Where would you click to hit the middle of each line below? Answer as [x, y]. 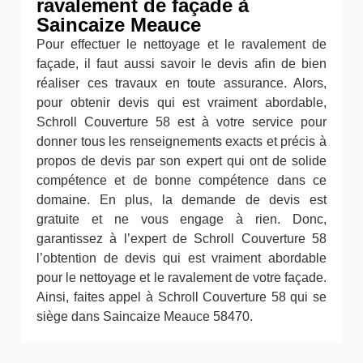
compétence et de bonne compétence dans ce [181, 180]
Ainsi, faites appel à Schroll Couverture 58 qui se [181, 297]
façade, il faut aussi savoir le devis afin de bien [181, 63]
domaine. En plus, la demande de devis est [181, 199]
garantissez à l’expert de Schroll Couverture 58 [181, 238]
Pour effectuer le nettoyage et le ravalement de [181, 44]
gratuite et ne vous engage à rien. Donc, [181, 219]
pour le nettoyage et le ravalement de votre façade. [181, 277]
